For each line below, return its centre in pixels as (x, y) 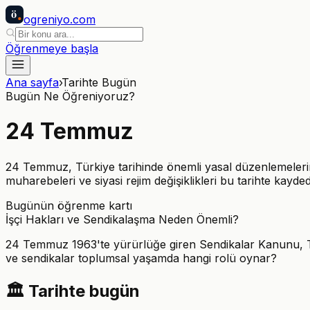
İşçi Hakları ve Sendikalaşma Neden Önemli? (122, 219)
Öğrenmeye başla (52, 48)
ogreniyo (47, 19)
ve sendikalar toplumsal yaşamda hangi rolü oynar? (141, 258)
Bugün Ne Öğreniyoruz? (70, 96)
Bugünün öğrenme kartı (69, 205)
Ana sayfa (32, 82)
